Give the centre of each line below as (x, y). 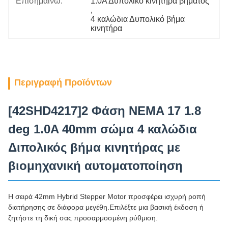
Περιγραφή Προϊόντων (63, 82)
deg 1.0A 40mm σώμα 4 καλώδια (103, 129)
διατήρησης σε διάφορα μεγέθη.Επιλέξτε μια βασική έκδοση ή (106, 207)
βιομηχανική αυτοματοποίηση (95, 166)
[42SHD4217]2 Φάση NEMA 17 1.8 (105, 111)
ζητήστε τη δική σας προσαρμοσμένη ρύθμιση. (83, 218)
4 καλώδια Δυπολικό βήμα (138, 19)
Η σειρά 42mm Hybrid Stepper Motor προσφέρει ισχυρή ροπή (107, 196)
